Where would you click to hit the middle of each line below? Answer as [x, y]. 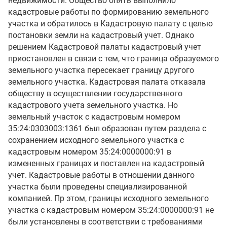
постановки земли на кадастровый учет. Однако [101, 35]
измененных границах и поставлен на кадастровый [106, 163]
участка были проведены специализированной [98, 187]
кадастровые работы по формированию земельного [108, 12]
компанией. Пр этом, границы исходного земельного [108, 198]
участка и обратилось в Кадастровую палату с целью [110, 24]
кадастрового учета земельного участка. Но [93, 105]
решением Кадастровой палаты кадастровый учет [105, 47]
